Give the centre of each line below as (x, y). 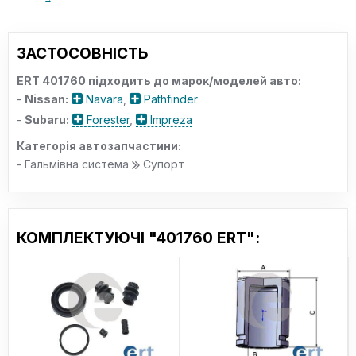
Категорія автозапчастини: (99, 146)
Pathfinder (169, 99)
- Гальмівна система (74, 164)
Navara (103, 99)
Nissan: (46, 99)
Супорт (162, 164)
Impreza (170, 120)
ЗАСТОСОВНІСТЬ (83, 54)
